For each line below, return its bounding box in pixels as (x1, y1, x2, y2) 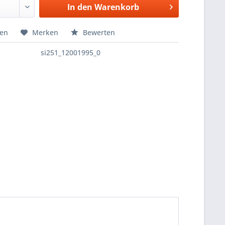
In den (67, 2, 92, 13)
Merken (32, 28, 59, 37)
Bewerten (81, 28, 116, 37)
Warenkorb (94, 2, 139, 13)
